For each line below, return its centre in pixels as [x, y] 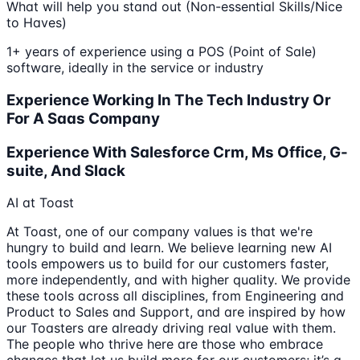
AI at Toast [40, 203]
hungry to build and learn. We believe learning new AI [169, 248]
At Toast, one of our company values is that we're [160, 232]
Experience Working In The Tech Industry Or [169, 100]
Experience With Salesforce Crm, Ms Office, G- [177, 152]
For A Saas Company [83, 118]
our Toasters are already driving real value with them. [171, 328]
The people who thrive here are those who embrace [165, 344]
